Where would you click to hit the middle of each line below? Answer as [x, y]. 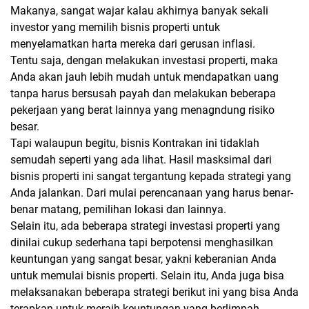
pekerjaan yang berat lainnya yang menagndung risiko [142, 110]
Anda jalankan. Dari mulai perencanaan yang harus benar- [152, 193]
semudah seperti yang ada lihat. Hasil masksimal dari [141, 160]
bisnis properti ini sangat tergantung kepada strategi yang [151, 176]
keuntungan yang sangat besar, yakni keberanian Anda [143, 259]
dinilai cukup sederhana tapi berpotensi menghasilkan [142, 242]
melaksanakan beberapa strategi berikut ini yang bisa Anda [154, 292]
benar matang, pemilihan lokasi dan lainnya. [118, 209]
